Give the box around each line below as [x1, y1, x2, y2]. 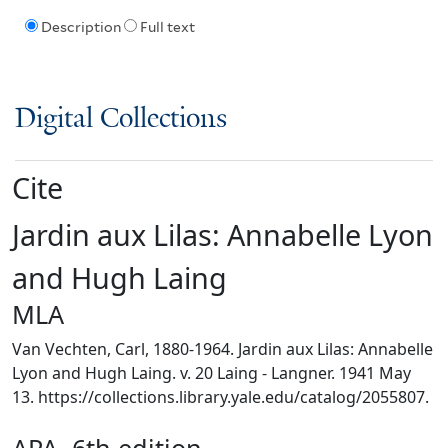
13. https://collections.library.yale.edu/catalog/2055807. [12, 385, 429, 408]
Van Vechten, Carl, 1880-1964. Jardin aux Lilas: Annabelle [12, 337, 433, 360]
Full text [139, 19, 195, 36]
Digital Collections [15, 103, 227, 135]
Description [40, 19, 121, 36]
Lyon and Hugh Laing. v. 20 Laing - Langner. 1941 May [12, 361, 411, 384]
